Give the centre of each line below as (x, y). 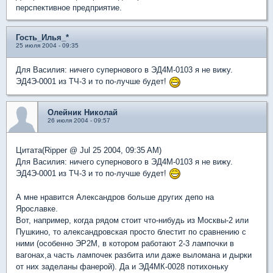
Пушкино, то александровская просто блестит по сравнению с (131, 232)
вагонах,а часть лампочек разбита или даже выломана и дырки (134, 255)
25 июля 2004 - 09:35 (47, 46)
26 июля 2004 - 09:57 (79, 120)
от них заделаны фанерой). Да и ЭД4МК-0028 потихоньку (122, 267)
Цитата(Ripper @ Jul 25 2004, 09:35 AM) (89, 150)
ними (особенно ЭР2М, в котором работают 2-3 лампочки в (125, 244)
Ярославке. (37, 209)
